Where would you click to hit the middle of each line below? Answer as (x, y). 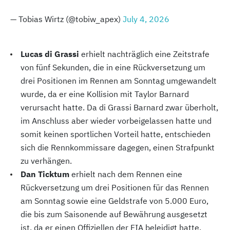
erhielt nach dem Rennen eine (127, 174)
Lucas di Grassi (51, 54)
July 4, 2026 (146, 19)
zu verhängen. (46, 161)
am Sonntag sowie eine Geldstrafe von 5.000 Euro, (114, 201)
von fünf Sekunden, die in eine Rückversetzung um (113, 68)
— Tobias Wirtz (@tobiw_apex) (66, 19)
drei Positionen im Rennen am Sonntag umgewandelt (119, 81)
